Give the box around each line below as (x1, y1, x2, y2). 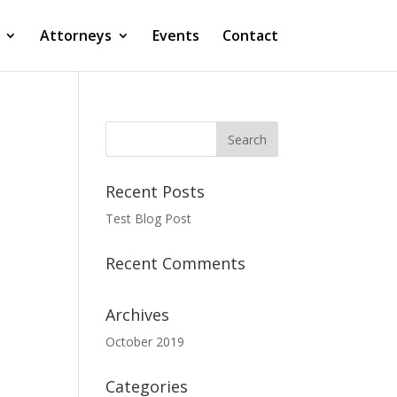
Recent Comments (105, 253, 246, 274)
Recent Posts (105, 181, 206, 202)
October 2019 (105, 333, 185, 350)
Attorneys (39, 26, 112, 45)
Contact (222, 26, 278, 45)
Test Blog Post (105, 210, 192, 227)
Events (152, 26, 199, 45)
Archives (105, 304, 170, 325)
